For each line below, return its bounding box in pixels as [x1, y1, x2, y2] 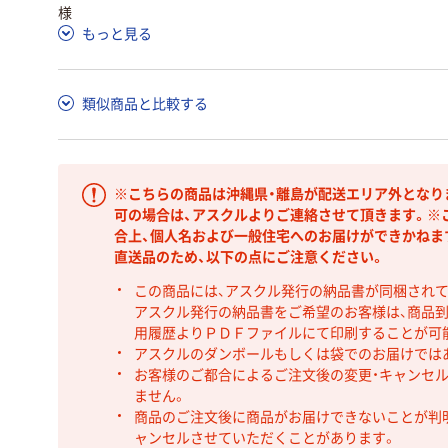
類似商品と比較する [82, 95, 208, 112]
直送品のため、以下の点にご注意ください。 [114, 249, 385, 265]
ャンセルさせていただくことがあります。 [133, 429, 397, 446]
